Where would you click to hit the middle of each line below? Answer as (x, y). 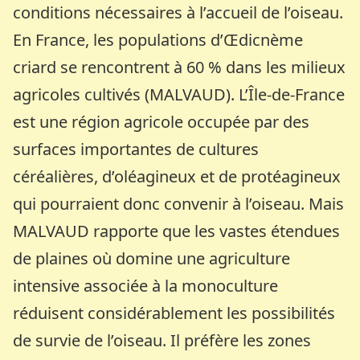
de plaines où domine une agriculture (152, 258)
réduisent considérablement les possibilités (174, 313)
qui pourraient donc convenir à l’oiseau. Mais (179, 203)
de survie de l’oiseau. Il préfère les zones (162, 340)
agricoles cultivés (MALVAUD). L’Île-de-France (179, 94)
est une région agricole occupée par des (162, 121)
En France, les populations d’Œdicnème (158, 39)
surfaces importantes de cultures (136, 149)
